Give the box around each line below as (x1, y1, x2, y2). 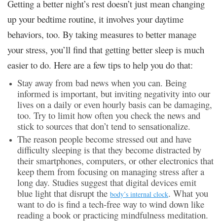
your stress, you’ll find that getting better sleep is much (7, 43, 204, 56)
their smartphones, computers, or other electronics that (17, 154, 214, 167)
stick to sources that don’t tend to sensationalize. (17, 120, 190, 133)
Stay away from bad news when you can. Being (17, 76, 186, 89)
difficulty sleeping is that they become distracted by (17, 144, 201, 156)
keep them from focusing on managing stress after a (17, 165, 204, 178)
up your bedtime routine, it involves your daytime (7, 13, 184, 26)
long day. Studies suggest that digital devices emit (17, 176, 196, 189)
